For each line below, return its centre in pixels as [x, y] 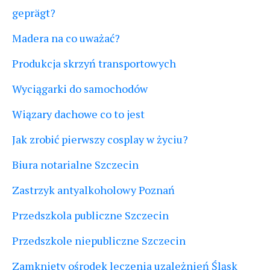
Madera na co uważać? [66, 38]
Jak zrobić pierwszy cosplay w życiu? [100, 140]
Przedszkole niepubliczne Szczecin [99, 241]
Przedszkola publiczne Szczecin [90, 215]
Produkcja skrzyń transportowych [94, 64]
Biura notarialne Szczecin [75, 165]
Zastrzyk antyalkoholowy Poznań [93, 190]
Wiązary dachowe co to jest [78, 114]
